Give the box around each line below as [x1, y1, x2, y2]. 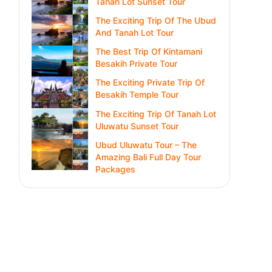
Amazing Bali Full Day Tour [95, 151, 201, 162]
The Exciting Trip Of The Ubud [95, 15, 216, 26]
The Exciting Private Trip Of [95, 77, 205, 88]
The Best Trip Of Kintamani [95, 46, 202, 57]
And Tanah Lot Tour [95, 27, 174, 38]
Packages [95, 163, 135, 174]
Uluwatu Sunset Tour [95, 120, 178, 131]
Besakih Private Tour [95, 58, 177, 69]
